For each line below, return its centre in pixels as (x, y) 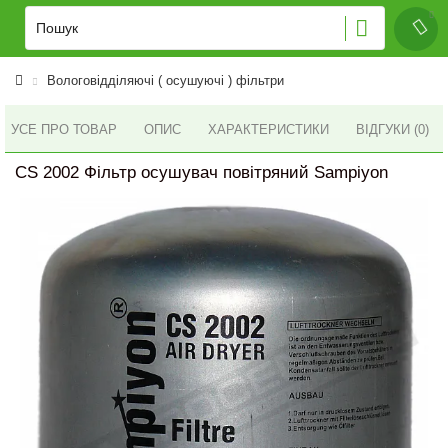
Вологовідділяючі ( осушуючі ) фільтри (165, 80)
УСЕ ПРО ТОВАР (64, 129)
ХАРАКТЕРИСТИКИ (268, 129)
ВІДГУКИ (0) (392, 129)
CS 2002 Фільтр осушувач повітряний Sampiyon (201, 172)
